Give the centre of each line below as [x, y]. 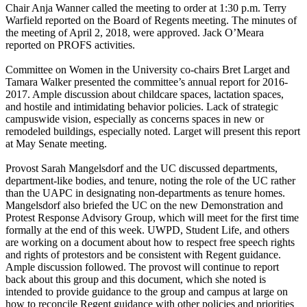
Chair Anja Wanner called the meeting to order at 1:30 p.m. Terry [146, 8]
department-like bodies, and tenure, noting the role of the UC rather [150, 180]
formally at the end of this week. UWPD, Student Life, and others [147, 230]
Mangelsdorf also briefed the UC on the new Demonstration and [144, 205]
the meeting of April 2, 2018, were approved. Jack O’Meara [135, 32]
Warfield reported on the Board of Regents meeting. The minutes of [151, 20]
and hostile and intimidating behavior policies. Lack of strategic [142, 106]
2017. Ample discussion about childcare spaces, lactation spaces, [145, 94]
